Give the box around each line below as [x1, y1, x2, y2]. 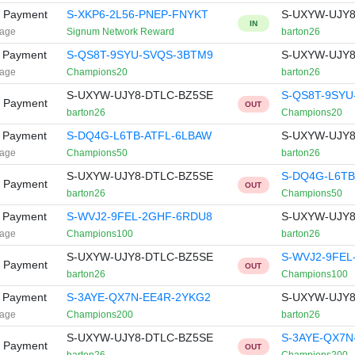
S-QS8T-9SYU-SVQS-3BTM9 [66, 48, 213, 61]
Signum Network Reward [66, 26, 174, 37]
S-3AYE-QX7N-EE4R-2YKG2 [66, 291, 211, 303]
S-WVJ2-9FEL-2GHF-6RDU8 [66, 210, 212, 223]
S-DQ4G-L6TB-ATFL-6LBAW [66, 129, 212, 142]
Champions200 [66, 309, 133, 320]
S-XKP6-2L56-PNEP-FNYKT [66, 8, 208, 21]
